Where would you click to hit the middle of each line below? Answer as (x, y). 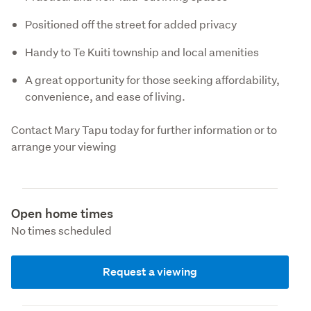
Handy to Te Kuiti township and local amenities (142, 51)
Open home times (62, 213)
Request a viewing (150, 271)
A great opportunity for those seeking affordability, (152, 79)
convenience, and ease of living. (105, 96)
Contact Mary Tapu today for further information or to (144, 129)
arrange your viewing (64, 146)
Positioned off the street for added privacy (131, 24)
